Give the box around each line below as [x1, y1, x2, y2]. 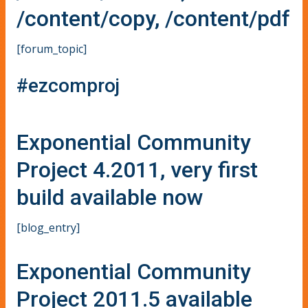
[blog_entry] [16, 219, 80, 235]
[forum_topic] [16, 41, 87, 57]
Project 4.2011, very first [16, 156, 258, 183]
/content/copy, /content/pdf [16, 5, 290, 32]
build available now [16, 184, 203, 210]
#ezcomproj [16, 74, 120, 97]
